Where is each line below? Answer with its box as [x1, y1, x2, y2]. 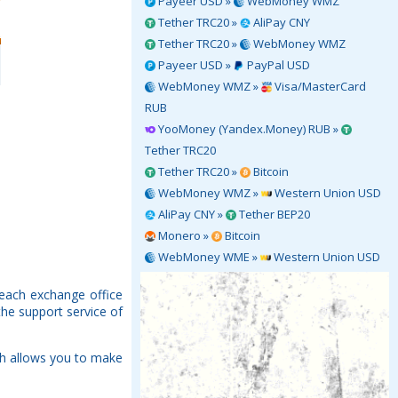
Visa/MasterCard [272, 78, 366, 94]
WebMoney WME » [155, 249, 260, 265]
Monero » [155, 227, 211, 243]
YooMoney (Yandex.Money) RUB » [155, 121, 341, 137]
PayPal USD [244, 57, 310, 73]
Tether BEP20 [236, 206, 310, 222]
